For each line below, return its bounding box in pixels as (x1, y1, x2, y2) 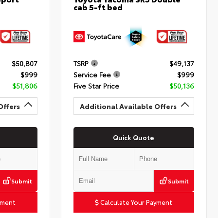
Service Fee (73, 69, 111, 79)
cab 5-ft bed (73, 1, 123, 13)
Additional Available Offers (80, 101, 177, 111)
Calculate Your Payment (99, 197, 173, 206)
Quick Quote (113, 132, 155, 142)
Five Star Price (73, 80, 120, 91)
